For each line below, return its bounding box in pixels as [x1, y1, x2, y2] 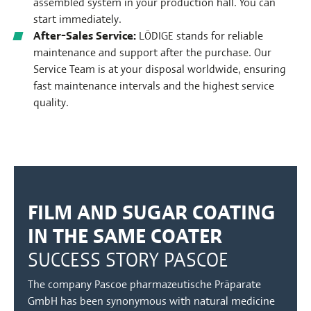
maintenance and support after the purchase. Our [33, 44, 271, 59]
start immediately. [33, 10, 124, 26]
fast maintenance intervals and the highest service [33, 77, 274, 92]
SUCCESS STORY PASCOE [28, 244, 228, 271]
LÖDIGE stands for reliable [136, 27, 263, 42]
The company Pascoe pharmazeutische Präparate [28, 276, 261, 291]
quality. [33, 94, 72, 109]
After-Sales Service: [33, 27, 136, 42]
